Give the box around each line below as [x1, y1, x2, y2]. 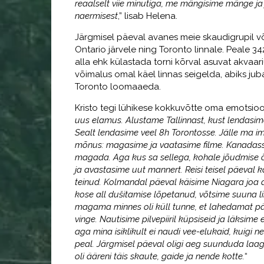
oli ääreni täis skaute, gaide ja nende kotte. [75, 251, 245, 262]
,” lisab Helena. [118, 11, 177, 21]
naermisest [75, 11, 118, 21]
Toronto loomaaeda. [75, 81, 161, 92]
